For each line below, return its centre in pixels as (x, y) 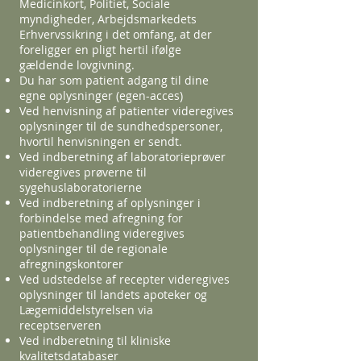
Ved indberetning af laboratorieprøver (122, 157)
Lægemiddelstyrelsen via (86, 310)
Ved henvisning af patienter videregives (127, 111)
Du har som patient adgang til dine (114, 80)
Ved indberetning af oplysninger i (110, 203)
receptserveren (60, 325)
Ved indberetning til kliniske (95, 340)
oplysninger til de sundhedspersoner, (121, 126)
